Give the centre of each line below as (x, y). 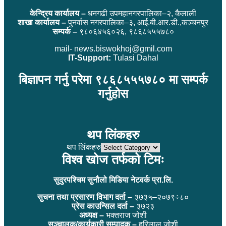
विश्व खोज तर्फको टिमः (113, 160)
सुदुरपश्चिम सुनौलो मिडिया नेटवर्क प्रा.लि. (113, 180)
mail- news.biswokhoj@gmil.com (113, 48)
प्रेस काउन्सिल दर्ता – (104, 206)
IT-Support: (89, 58)
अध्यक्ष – (92, 215)
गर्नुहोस (113, 93)
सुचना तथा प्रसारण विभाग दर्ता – (86, 197)
